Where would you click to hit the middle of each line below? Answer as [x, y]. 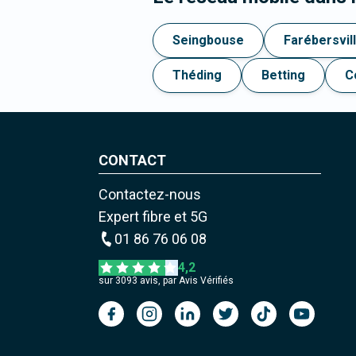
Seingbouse [208, 41]
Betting [283, 75]
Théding [197, 75]
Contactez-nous [149, 195]
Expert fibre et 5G [153, 217]
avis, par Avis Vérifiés [185, 281]
